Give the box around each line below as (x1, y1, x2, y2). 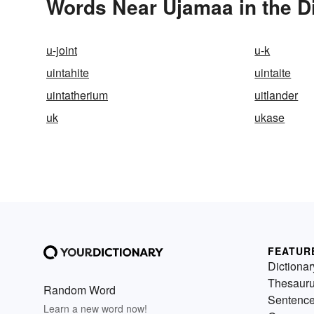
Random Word (43, 281, 116, 298)
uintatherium (46, 86, 108, 103)
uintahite (46, 64, 89, 81)
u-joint (46, 41, 77, 58)
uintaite (254, 64, 292, 81)
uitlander (254, 86, 299, 103)
